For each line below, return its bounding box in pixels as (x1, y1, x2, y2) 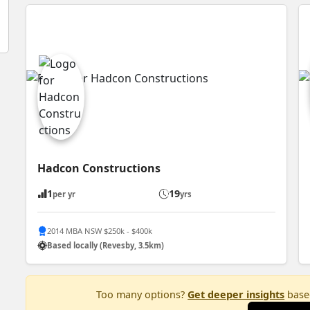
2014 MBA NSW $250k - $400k (47, 225, 153, 236)
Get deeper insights (188, 288, 285, 302)
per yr (53, 189, 76, 200)
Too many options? (96, 288, 188, 302)
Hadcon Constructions (37, 161, 161, 176)
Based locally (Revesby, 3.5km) (47, 239, 165, 250)
